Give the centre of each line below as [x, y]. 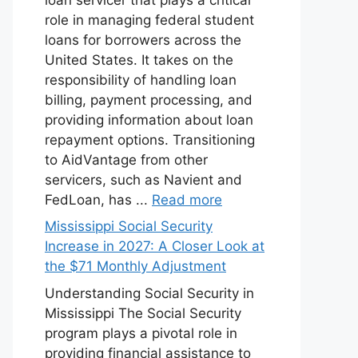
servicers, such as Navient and [143, 179]
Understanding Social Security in [149, 293]
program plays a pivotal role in [141, 333]
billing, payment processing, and [149, 99]
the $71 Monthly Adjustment [135, 267]
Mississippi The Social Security [143, 313]
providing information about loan [149, 119]
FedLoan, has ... [98, 199]
